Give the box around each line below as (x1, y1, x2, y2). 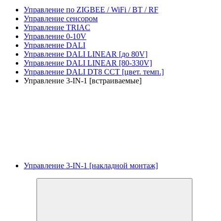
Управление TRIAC (24, 23, 90, 32)
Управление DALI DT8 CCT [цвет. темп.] (24, 67, 164, 76)
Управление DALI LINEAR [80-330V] (24, 58, 152, 67)
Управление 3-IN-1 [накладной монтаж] (24, 161, 158, 170)
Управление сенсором (24, 14, 98, 23)
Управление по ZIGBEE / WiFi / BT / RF (24, 5, 158, 14)
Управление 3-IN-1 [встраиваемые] (24, 76, 142, 85)
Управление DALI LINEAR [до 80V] (24, 49, 147, 58)
